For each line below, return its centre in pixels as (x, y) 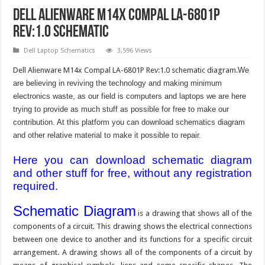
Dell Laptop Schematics (60, 50)
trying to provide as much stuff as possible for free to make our (121, 109)
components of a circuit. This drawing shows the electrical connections (132, 226)
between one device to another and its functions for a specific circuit (132, 239)
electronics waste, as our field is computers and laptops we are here (130, 96)
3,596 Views (135, 50)
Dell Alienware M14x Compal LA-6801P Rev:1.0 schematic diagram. (126, 70)
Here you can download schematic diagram (132, 160)
